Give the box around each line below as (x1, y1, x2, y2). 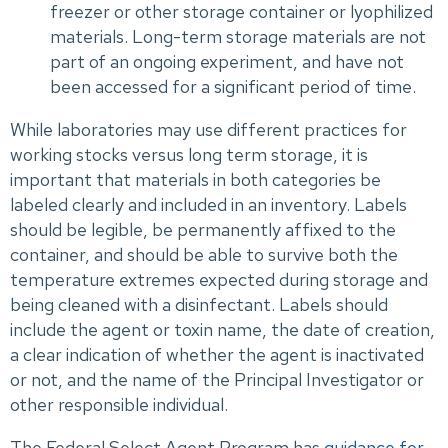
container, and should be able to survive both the (10, 242, 398, 266)
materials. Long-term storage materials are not (50, 24, 426, 48)
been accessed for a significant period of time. (50, 74, 416, 98)
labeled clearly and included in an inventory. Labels (10, 192, 407, 216)
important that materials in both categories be (10, 167, 381, 191)
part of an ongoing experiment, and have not (50, 49, 404, 73)
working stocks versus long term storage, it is (10, 142, 368, 166)
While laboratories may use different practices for (10, 117, 407, 141)
